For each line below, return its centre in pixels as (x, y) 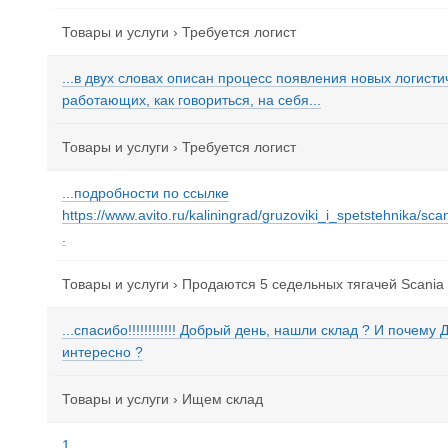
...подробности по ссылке (145, 193)
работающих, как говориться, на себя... (191, 100)
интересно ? (102, 352)
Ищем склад (222, 399)
